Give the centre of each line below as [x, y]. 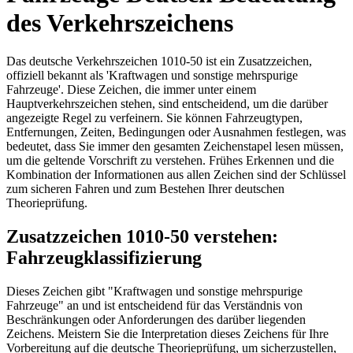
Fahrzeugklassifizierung [104, 258]
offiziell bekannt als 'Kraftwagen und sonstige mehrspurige [152, 76]
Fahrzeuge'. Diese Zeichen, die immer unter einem [131, 90]
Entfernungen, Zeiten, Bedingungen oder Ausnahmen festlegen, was [176, 132]
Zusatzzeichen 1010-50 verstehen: [142, 237]
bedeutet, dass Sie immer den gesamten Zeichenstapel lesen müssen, [175, 147]
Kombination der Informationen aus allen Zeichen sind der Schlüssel [176, 175]
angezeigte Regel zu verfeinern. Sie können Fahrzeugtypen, [154, 118]
